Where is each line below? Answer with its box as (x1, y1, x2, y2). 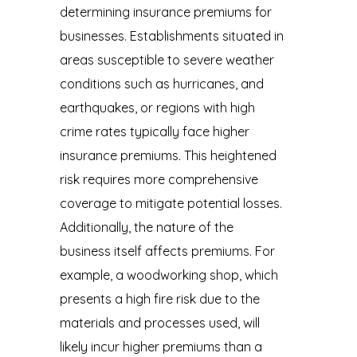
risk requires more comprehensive (59, 171, 258, 187)
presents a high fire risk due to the (59, 290, 260, 307)
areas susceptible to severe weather (59, 51, 274, 68)
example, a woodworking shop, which (59, 266, 278, 283)
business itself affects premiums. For (59, 242, 275, 259)
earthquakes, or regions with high (59, 99, 255, 116)
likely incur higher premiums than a (59, 338, 262, 355)
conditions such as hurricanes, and (59, 75, 264, 92)
